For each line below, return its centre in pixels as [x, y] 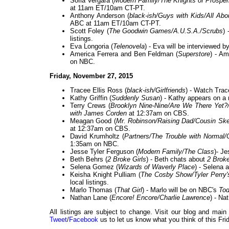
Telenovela [129, 47]
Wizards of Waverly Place [156, 167]
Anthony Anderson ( [100, 16]
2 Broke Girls [127, 159]
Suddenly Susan [136, 98]
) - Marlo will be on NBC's [180, 190]
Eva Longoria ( [91, 47]
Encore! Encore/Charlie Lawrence [161, 198]
